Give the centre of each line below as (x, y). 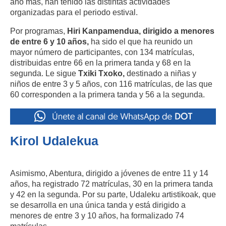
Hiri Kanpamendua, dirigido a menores (141, 31)
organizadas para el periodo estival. (74, 12)
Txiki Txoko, (101, 73)
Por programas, (39, 31)
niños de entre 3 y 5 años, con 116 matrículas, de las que (111, 84)
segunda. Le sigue (44, 73)
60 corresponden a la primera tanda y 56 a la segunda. (107, 95)
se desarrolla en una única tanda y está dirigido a (98, 205)
